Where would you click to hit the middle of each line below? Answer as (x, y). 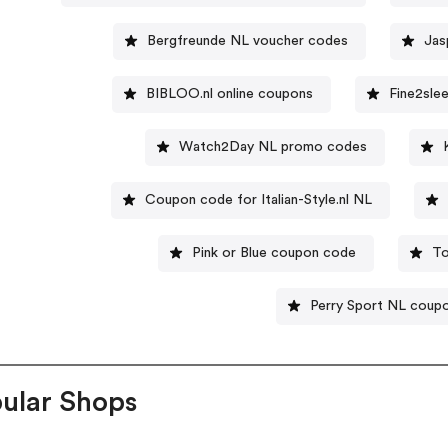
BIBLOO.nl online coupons (230, 93)
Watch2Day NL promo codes (272, 146)
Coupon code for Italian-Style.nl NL (258, 199)
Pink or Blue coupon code (274, 252)
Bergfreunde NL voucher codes (247, 40)
